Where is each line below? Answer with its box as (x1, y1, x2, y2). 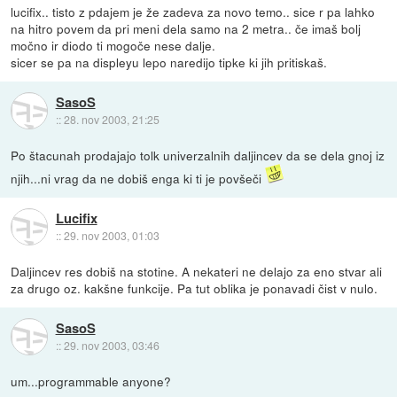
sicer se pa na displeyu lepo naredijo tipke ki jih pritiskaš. (11, 52, 328, 71)
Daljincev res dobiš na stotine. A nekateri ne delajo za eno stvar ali (11, 261, 383, 280)
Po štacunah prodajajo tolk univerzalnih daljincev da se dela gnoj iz (11, 145, 385, 164)
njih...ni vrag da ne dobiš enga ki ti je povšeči (11, 168, 266, 187)
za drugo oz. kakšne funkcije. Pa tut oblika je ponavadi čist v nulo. (11, 278, 378, 297)
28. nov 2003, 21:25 (63, 112, 160, 128)
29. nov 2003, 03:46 (63, 338, 160, 354)
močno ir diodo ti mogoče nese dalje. (11, 35, 216, 54)
